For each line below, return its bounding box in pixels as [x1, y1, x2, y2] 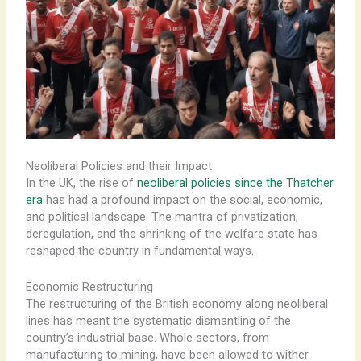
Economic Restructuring [25, 279, 153, 294]
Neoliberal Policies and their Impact [25, 159, 212, 174]
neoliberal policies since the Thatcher [136, 176, 334, 191]
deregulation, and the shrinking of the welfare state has [25, 226, 317, 242]
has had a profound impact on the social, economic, [42, 193, 322, 208]
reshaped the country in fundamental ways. [25, 243, 254, 259]
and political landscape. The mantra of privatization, [25, 210, 298, 225]
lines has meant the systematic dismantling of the [25, 313, 291, 328]
